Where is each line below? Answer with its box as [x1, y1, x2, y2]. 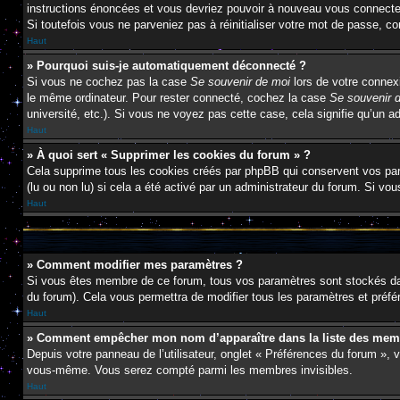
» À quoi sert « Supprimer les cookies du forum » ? [27, 148, 311, 162]
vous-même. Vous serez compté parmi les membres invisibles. [27, 363, 353, 377]
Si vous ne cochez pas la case [27, 75, 190, 88]
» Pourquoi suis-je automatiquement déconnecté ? [27, 59, 306, 72]
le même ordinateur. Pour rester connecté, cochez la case [27, 91, 329, 104]
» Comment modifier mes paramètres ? [27, 258, 243, 271]
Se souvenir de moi [190, 75, 290, 88]
